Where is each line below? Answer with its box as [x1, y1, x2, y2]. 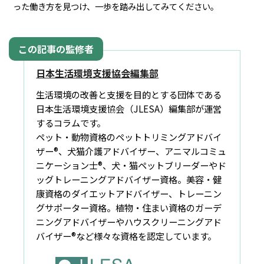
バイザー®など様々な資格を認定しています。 [36, 229, 217, 242]
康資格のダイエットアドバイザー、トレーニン [36, 186, 222, 200]
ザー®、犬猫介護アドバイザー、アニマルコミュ [36, 144, 227, 157]
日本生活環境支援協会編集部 [36, 65, 159, 80]
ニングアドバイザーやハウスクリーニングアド [36, 214, 222, 228]
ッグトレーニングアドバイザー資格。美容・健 [36, 172, 222, 186]
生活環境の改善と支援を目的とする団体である [36, 87, 222, 101]
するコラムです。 [36, 115, 106, 129]
